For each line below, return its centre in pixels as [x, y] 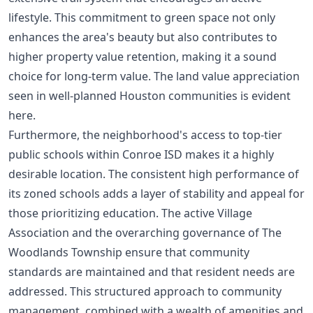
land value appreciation [238, 76]
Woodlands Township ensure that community [129, 252]
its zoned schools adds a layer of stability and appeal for [156, 193]
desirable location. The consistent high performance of [154, 174]
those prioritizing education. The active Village [130, 213]
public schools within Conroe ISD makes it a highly [141, 154]
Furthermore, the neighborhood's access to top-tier [145, 134]
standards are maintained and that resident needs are [152, 271]
